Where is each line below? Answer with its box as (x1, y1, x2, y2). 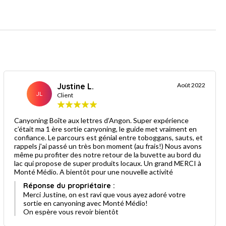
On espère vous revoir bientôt (23, 207, 119, 216)
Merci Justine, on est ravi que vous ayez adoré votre (23, 190, 186, 199)
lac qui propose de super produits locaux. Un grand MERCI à (14, 158, 201, 167)
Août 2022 (177, 81, 205, 89)
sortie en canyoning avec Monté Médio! (23, 198, 148, 207)
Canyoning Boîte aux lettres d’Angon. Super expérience (14, 116, 189, 125)
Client (56, 91, 73, 99)
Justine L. (56, 81, 94, 91)
